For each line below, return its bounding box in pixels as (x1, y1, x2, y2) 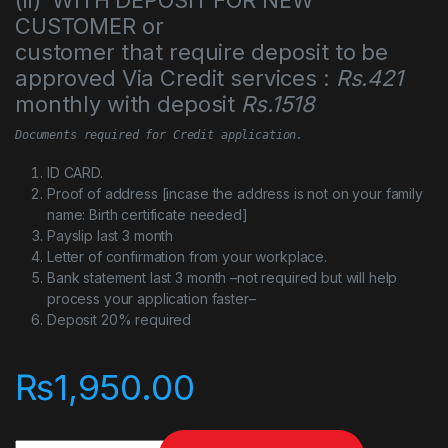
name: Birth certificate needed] (47, 205, 248, 223)
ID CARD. (47, 163, 103, 181)
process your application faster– (47, 289, 256, 307)
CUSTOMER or (15, 12, 164, 39)
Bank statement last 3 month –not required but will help (47, 268, 398, 286)
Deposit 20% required (47, 310, 192, 328)
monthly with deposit (15, 90, 242, 117)
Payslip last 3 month (47, 226, 174, 244)
